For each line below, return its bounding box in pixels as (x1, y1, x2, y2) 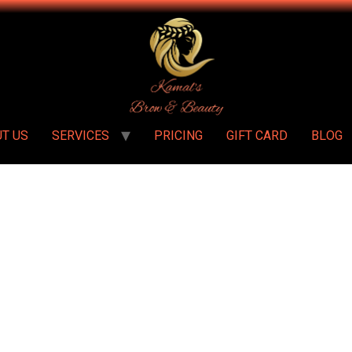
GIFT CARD (225, 126, 288, 145)
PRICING (153, 126, 203, 145)
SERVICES (51, 126, 109, 145)
